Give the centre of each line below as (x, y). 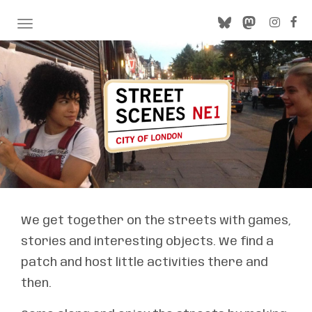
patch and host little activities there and (145, 262)
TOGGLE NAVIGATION (71, 25)
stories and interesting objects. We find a (147, 241)
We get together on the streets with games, (156, 220)
